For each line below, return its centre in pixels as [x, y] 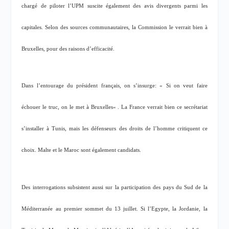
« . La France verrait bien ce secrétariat [160, 107]
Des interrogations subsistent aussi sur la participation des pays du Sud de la [114, 187]
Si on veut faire [187, 86]
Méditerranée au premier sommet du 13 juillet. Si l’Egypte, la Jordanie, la [114, 209]
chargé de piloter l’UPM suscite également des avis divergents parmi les [114, 6]
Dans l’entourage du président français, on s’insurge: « [94, 86]
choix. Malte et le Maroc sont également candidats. [82, 150]
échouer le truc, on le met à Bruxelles [67, 107]
